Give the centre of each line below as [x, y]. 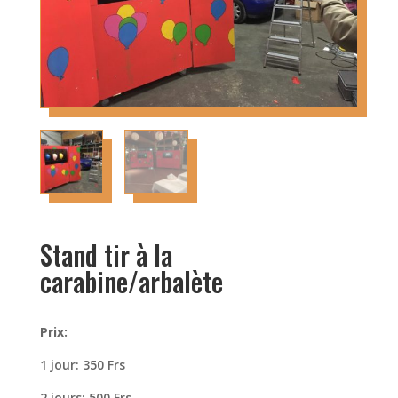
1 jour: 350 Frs [82, 364]
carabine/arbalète [131, 281]
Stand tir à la [106, 254]
